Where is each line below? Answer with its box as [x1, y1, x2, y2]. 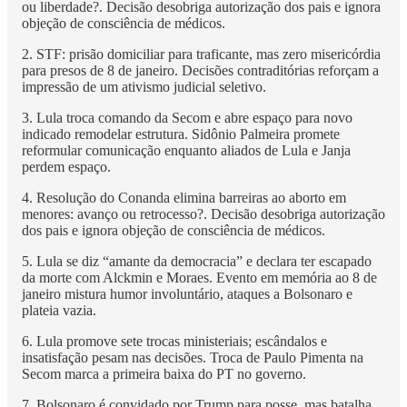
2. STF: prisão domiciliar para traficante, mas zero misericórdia [22, 45, 381, 62]
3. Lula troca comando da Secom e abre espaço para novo [22, 109, 352, 125]
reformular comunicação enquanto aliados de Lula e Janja [22, 142, 351, 158]
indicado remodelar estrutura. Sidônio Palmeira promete [22, 125, 340, 142]
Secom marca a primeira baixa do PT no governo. [22, 365, 306, 382]
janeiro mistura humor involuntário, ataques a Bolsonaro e [22, 285, 352, 302]
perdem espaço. [22, 158, 111, 174]
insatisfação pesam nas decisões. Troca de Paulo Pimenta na [22, 349, 363, 365]
